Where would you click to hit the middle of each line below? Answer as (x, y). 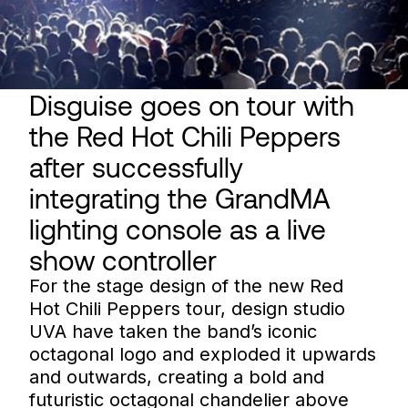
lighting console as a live (178, 228)
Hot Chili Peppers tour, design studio (187, 308)
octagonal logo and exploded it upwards (203, 354)
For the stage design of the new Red (186, 286)
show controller (123, 259)
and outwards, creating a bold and (177, 377)
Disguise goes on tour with (192, 104)
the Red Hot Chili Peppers (185, 135)
